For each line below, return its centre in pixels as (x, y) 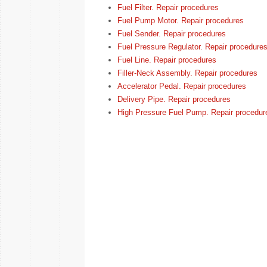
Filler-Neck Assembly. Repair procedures (187, 73)
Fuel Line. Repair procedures (167, 60)
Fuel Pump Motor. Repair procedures (181, 21)
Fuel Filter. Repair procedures (168, 7)
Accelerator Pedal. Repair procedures (182, 86)
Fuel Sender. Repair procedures (172, 34)
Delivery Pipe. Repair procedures (174, 99)
